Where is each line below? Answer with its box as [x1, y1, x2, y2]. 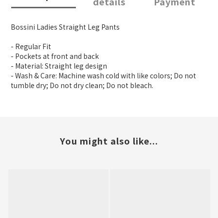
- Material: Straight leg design [11, 61, 107, 71]
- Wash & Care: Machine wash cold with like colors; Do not [11, 71, 196, 81]
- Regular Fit [11, 41, 51, 52]
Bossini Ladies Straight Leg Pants [11, 22, 120, 32]
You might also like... [60, 134, 158, 147]
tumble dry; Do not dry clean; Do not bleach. [11, 80, 153, 91]
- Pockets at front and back [11, 51, 99, 61]
